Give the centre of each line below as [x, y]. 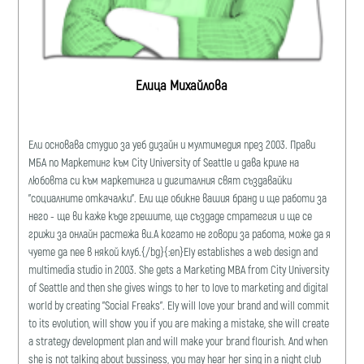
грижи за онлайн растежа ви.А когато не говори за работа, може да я [180, 233]
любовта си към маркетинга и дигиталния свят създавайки [160, 180]
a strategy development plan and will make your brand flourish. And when [178, 340]
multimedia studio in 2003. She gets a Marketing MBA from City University [179, 269]
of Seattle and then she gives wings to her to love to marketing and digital [179, 287]
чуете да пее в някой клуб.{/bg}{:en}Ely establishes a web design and [173, 251]
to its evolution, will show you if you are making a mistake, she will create [179, 323]
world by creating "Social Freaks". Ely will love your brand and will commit [179, 305]
